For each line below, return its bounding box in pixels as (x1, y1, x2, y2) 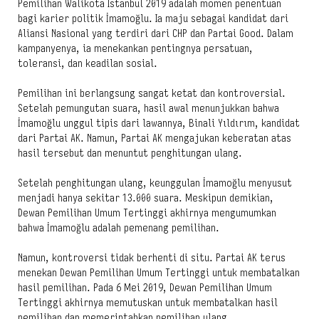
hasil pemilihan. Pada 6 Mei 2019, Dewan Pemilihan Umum (18, 281, 272, 294)
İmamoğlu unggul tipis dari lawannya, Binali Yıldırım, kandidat (18, 116, 300, 130)
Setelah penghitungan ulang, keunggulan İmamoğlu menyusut (18, 176, 292, 189)
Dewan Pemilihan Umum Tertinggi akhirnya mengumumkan (18, 206, 276, 219)
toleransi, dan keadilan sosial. (18, 56, 157, 70)
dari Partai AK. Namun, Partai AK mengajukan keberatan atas (18, 131, 291, 145)
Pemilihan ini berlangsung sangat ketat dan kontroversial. (18, 86, 286, 100)
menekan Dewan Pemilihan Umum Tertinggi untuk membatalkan (18, 266, 300, 279)
